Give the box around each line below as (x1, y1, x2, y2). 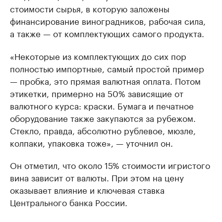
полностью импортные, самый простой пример (10, 61, 204, 75)
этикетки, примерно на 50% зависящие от (10, 86, 183, 100)
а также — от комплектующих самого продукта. (10, 26, 204, 40)
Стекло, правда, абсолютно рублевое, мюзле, (10, 123, 196, 137)
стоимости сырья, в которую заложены (10, 1, 169, 15)
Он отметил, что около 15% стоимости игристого (10, 158, 210, 171)
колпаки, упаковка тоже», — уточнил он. (10, 136, 173, 149)
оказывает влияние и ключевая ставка (10, 183, 165, 196)
